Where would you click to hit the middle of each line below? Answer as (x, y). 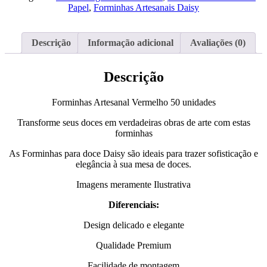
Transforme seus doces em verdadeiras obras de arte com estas (133, 122)
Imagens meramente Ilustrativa (133, 184)
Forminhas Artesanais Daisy (146, 7)
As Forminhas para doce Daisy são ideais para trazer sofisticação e (133, 153)
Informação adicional (130, 42)
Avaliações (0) (218, 42)
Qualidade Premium (133, 245)
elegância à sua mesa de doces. (133, 164)
